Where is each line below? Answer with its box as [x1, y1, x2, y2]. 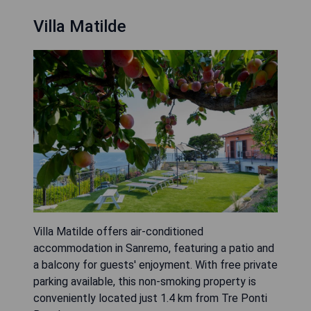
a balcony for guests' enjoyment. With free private [33, 258, 278, 272]
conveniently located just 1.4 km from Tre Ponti [33, 292, 267, 305]
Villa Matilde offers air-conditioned [33, 225, 203, 239]
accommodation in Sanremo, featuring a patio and [33, 242, 274, 255]
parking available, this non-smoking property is [33, 275, 256, 289]
